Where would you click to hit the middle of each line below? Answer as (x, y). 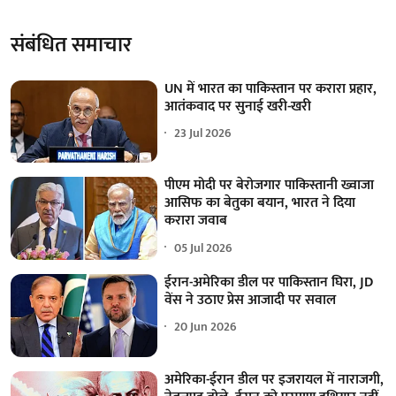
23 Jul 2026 (203, 133)
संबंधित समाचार (71, 45)
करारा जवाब (196, 221)
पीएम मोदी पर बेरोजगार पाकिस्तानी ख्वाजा (270, 186)
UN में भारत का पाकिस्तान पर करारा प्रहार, (271, 88)
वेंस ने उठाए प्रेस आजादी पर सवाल (251, 300)
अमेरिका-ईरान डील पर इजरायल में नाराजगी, (274, 379)
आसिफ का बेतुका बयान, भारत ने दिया (260, 203)
